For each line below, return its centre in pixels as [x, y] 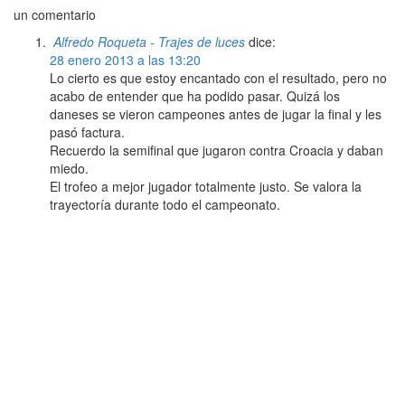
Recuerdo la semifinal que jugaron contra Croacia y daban [217, 150]
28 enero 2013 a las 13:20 [125, 59]
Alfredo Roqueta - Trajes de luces [149, 41]
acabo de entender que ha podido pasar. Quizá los [195, 95]
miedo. [69, 168]
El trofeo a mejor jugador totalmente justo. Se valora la [206, 186]
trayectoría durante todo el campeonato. [165, 204]
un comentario [55, 14]
